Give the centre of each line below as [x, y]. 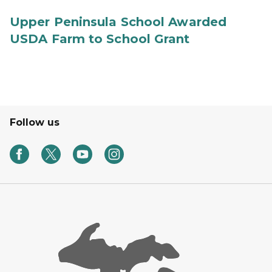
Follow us [35, 122]
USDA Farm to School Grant [100, 39]
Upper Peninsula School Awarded [118, 22]
